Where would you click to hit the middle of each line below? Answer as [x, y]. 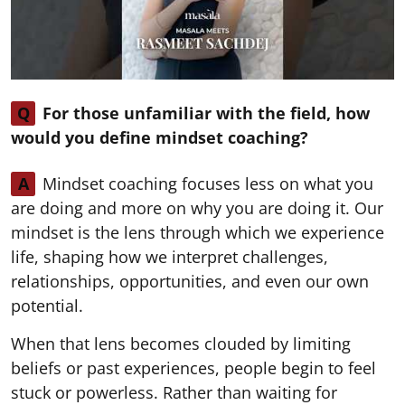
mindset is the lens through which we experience [198, 232]
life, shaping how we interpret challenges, [170, 256]
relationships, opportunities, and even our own [190, 281]
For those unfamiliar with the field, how [206, 113]
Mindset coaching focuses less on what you [208, 183]
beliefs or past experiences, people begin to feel [193, 367]
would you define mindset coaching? [160, 137]
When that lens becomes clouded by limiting [181, 343]
